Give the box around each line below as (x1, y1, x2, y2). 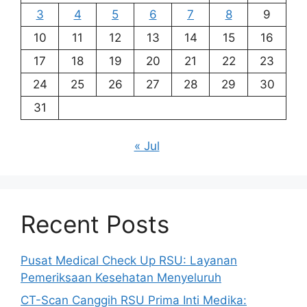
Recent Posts (21, 209, 169, 238)
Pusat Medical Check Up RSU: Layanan (21, 253, 237, 267)
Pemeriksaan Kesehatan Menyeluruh (21, 270, 221, 284)
